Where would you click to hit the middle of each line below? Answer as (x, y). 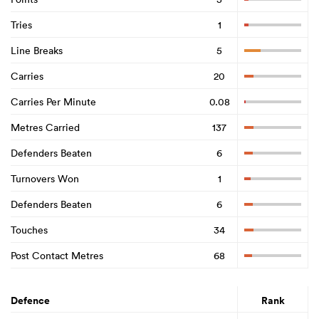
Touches (29, 230)
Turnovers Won (45, 178)
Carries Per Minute (53, 101)
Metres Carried (45, 127)
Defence (30, 301)
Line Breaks (37, 50)
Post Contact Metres (57, 255)
